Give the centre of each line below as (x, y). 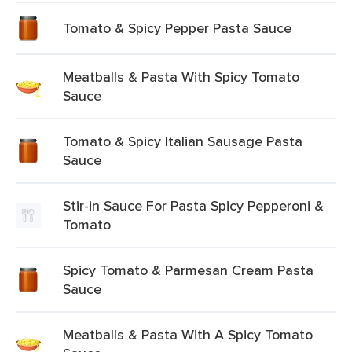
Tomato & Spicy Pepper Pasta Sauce (177, 28)
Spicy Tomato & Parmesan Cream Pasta (188, 270)
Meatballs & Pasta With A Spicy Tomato (188, 334)
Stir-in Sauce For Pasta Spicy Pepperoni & (193, 205)
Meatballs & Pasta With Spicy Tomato (181, 77)
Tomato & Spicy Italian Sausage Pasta (183, 141)
